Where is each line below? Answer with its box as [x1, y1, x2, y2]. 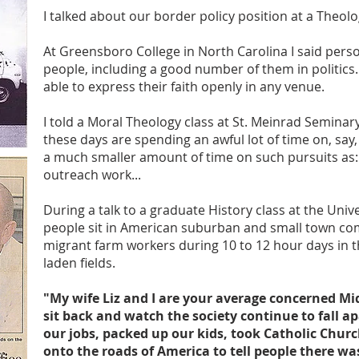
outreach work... [43, 166, 141, 184]
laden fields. [43, 254, 119, 272]
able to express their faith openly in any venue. [43, 78, 325, 95]
